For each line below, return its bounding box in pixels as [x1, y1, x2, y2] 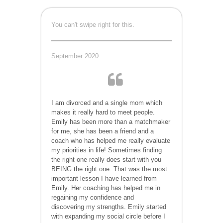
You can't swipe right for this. [51, 20, 135, 28]
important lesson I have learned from [51, 174, 157, 182]
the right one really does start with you [51, 155, 162, 163]
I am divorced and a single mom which [51, 99, 163, 107]
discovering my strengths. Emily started [51, 203, 167, 211]
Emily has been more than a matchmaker [51, 117, 171, 125]
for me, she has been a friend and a [51, 127, 154, 135]
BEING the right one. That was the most [51, 165, 168, 173]
